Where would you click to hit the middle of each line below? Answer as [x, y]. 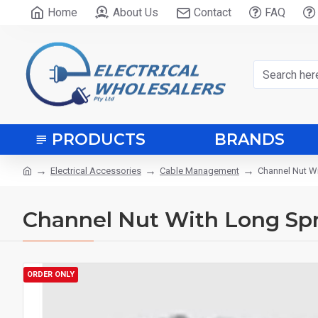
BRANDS [250, 139]
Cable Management [199, 170]
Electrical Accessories [96, 170]
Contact [213, 12]
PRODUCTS [99, 139]
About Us [136, 12]
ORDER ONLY [51, 274]
